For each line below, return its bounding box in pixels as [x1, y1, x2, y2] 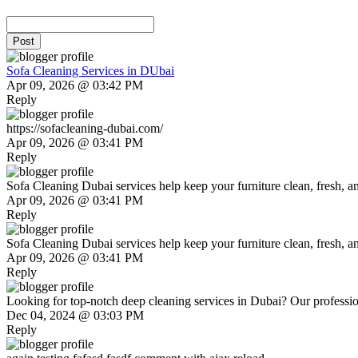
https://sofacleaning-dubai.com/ [6, 121, 163, 136]
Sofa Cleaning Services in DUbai [6, 64, 174, 78]
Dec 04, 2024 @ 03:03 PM [6, 308, 144, 323]
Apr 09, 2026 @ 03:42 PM [6, 78, 143, 93]
